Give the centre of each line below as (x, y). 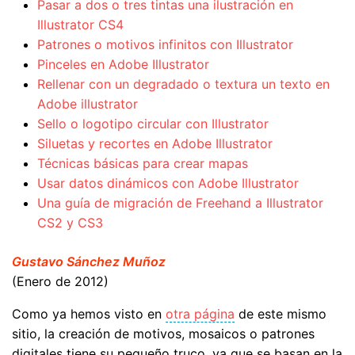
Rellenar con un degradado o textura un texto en (183, 84)
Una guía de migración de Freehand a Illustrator (180, 203)
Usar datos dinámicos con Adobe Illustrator (168, 183)
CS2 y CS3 (70, 223)
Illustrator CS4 (80, 25)
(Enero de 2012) (60, 282)
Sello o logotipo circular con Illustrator (153, 124)
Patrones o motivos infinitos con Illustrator (165, 45)
